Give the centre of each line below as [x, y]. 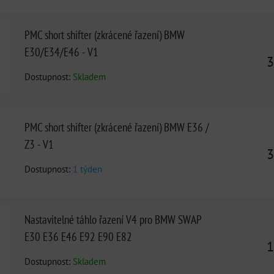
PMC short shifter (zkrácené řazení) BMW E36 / [117, 127]
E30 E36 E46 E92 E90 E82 [78, 236]
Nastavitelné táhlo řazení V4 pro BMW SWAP [113, 219]
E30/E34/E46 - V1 [61, 52]
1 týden [87, 169]
